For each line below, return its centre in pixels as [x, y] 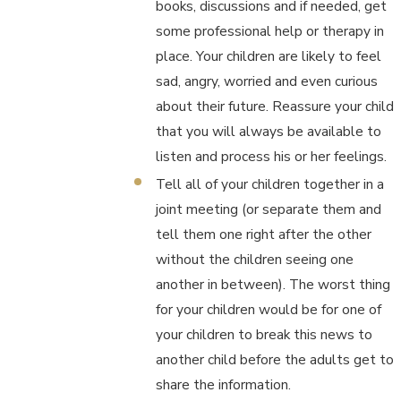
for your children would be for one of [268, 310]
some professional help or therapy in [269, 31]
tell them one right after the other [263, 235]
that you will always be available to [268, 132]
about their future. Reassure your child [274, 107]
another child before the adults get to [274, 360]
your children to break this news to [264, 335]
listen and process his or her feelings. [271, 157]
